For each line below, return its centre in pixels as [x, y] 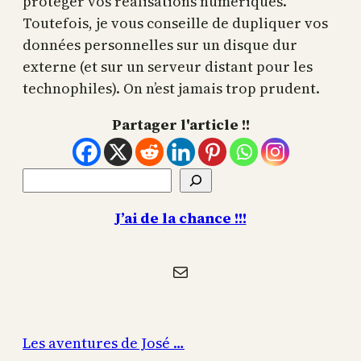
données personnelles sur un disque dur [160, 45]
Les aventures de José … [104, 343]
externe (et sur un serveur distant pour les [168, 66]
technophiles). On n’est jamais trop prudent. [173, 88]
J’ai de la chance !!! [180, 218]
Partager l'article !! [180, 124]
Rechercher [62, 178]
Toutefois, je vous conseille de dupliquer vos [175, 23]
